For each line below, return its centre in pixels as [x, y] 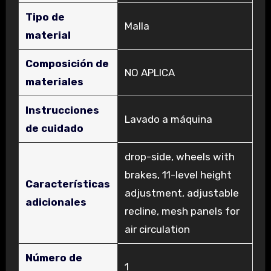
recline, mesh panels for [182, 211]
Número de [54, 258]
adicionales [56, 202]
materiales [54, 82]
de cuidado [54, 129]
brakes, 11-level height [178, 175]
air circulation [157, 230]
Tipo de [45, 17]
